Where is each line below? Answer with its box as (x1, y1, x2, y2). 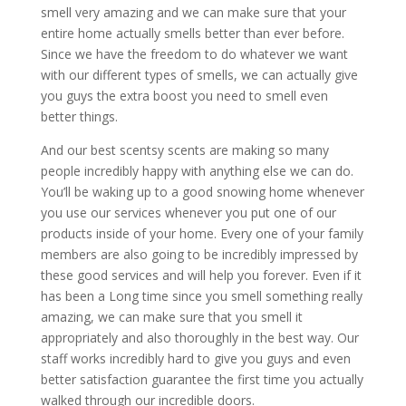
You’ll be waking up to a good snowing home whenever (40, 182, 364, 200)
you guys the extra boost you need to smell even (40, 86, 328, 104)
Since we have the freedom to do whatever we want (40, 44, 348, 63)
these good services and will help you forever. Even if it (40, 266, 362, 284)
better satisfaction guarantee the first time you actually (40, 370, 363, 388)
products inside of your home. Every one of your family (40, 224, 363, 242)
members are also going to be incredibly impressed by (40, 245, 358, 263)
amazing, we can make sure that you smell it (40, 307, 303, 325)
